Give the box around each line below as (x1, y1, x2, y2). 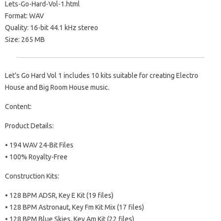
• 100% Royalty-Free (5, 153, 68, 161)
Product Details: (5, 122, 54, 130)
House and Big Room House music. (5, 83, 110, 92)
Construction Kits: (5, 172, 59, 181)
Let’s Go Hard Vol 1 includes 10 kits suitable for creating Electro (5, 72, 198, 80)
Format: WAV (5, 12, 44, 20)
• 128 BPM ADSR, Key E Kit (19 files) (5, 191, 113, 200)
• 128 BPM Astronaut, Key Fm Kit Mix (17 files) (5, 203, 144, 212)
